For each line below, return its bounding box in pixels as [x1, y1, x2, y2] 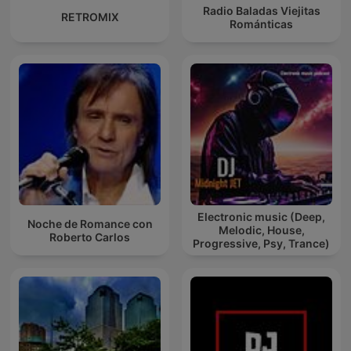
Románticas [230, 16, 293, 31]
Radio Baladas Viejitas [202, 3, 320, 17]
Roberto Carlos [49, 230, 130, 244]
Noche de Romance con [27, 216, 153, 230]
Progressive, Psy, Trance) [193, 237, 330, 251]
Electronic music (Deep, [197, 210, 325, 224]
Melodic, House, [218, 223, 305, 237]
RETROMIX [60, 10, 119, 24]
